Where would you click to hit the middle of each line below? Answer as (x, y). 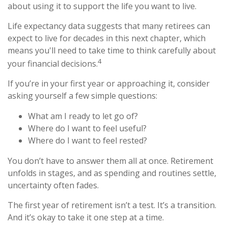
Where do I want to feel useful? (87, 128)
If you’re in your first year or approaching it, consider (109, 83)
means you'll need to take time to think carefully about (112, 50)
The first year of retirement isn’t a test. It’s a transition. (112, 205)
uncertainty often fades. (53, 185)
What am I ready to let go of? (83, 116)
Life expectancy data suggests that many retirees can (109, 26)
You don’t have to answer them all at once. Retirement (110, 161)
